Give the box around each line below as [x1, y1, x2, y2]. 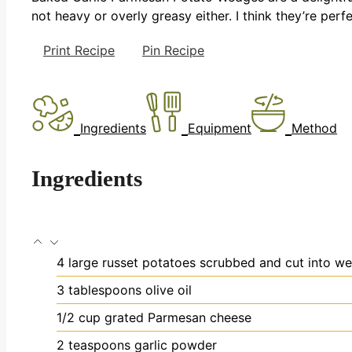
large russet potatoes [68, 255, 196, 271]
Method [291, 119, 337, 136]
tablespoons [68, 282, 141, 299]
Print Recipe [43, 42, 115, 58]
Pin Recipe [142, 42, 204, 58]
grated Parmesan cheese [104, 310, 251, 326]
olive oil [145, 282, 192, 299]
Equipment [188, 119, 251, 136]
